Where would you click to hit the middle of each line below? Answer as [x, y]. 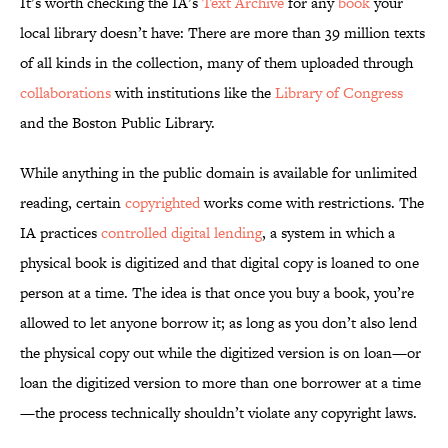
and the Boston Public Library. [117, 123]
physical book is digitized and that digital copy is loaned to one [219, 263]
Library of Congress [339, 93]
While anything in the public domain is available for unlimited [218, 173]
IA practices [60, 233]
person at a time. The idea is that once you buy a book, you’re [217, 293]
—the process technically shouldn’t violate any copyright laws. [218, 413]
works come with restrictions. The [312, 203]
